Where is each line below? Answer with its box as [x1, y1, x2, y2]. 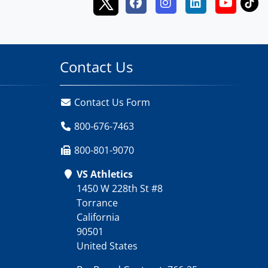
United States [77, 239, 138, 252]
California [77, 210, 120, 224]
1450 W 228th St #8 [77, 181, 163, 195]
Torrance [77, 196, 118, 209]
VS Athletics [77, 167, 133, 181]
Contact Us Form [72, 95, 150, 109]
